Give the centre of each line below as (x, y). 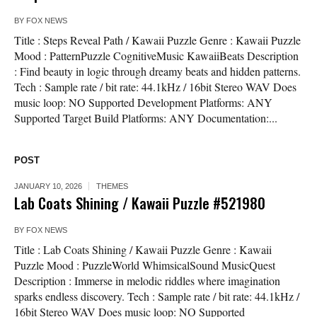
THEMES (112, 186)
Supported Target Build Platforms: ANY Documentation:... (146, 118)
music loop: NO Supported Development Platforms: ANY (143, 103)
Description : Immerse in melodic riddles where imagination (147, 281)
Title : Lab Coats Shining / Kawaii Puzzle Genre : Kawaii (143, 250)
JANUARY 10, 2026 (48, 186)
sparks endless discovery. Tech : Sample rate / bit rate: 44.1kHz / (157, 296)
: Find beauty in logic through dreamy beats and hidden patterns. (157, 71)
